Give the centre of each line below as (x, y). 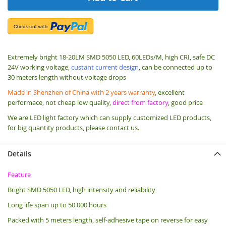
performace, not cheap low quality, (60, 102)
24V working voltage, (39, 67)
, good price (185, 102)
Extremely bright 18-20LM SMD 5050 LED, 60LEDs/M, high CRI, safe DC (111, 57)
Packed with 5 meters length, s (53, 220)
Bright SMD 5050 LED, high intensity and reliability (81, 189)
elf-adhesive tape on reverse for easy (153, 220)
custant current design (105, 67)
